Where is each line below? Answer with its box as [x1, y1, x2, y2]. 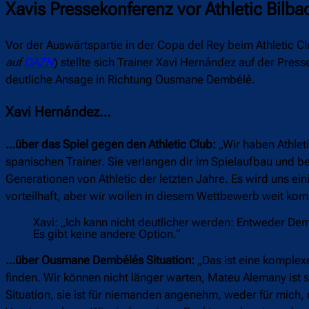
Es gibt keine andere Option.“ [33, 226, 181, 241]
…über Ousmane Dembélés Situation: [6, 252, 195, 267]
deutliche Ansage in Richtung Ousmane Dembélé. [6, 72, 255, 87]
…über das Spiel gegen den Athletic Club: [6, 137, 219, 151]
